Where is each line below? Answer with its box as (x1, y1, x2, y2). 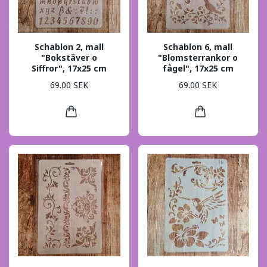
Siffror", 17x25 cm (31, 62, 107, 74)
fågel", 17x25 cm (162, 62, 234, 74)
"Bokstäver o (41, 51, 97, 63)
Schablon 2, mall (34, 41, 104, 52)
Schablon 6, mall (163, 41, 233, 52)
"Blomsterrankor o (158, 51, 238, 63)
